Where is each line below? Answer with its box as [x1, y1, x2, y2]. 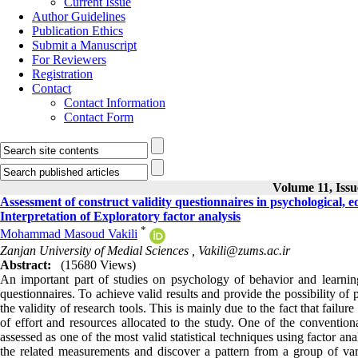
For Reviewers [32, 53, 106, 66]
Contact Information [64, 96, 165, 109]
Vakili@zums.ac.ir [198, 243, 290, 257]
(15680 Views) [61, 257, 136, 272]
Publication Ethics [32, 24, 123, 38]
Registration [32, 67, 93, 81]
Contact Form [64, 110, 133, 124]
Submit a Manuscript [32, 38, 137, 52]
